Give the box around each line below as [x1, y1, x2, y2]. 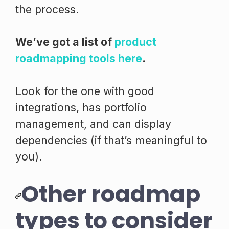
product [114, 35, 156, 49]
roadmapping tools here [15, 51, 142, 65]
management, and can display [15, 117, 171, 130]
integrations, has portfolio [15, 100, 147, 114]
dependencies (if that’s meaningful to [15, 133, 207, 147]
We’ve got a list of [15, 35, 114, 49]
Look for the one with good [15, 84, 154, 98]
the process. [15, 2, 79, 16]
